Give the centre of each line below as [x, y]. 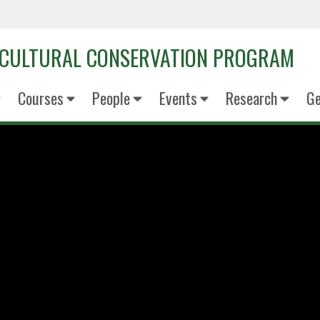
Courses [40, 98]
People [111, 98]
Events [178, 98]
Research [251, 98]
